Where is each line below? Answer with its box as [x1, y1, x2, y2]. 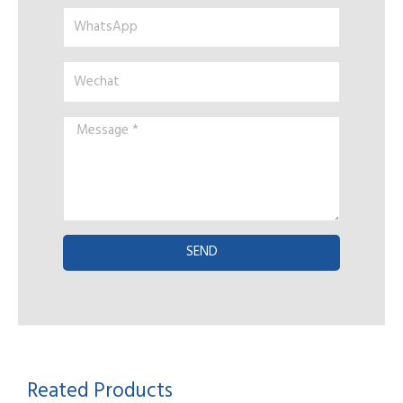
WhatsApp [62, 5, 137, 32]
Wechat [62, 60, 117, 87]
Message [62, 114, 121, 141]
